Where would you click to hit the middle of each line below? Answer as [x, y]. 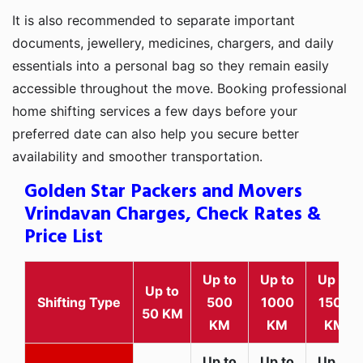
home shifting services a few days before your [155, 111]
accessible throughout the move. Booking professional [179, 88]
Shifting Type [79, 302]
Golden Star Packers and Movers [163, 192]
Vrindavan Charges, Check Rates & [173, 214]
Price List [64, 237]
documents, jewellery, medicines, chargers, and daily [173, 43]
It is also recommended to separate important [154, 20]
